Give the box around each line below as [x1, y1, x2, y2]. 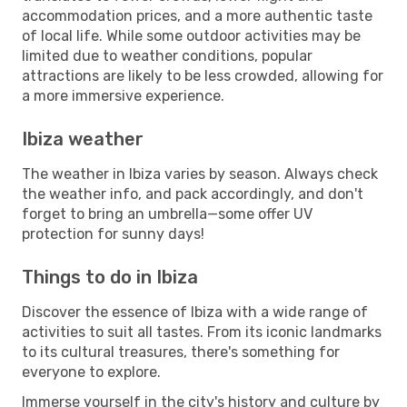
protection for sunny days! [22, 224, 204, 243]
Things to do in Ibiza [22, 265, 198, 288]
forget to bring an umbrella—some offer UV [22, 204, 313, 223]
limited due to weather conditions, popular [22, 46, 313, 65]
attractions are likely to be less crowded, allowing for [22, 66, 383, 84]
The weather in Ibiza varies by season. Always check [22, 164, 378, 183]
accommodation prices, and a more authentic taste [22, 6, 372, 25]
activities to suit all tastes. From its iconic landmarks [22, 323, 382, 341]
